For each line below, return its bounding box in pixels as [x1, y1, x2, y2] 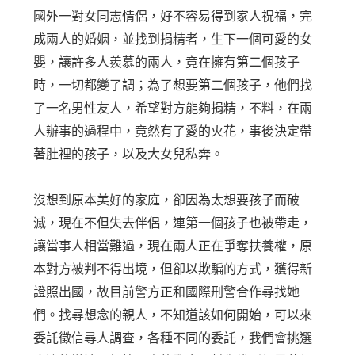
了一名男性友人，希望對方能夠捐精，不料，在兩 [33, 101, 313, 116]
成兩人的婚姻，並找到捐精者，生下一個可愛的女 [33, 32, 313, 47]
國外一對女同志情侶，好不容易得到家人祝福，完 [33, 10, 313, 24]
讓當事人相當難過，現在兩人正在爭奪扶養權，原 [33, 239, 313, 254]
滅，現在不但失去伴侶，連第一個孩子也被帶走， [33, 216, 313, 231]
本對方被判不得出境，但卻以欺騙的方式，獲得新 [33, 262, 313, 277]
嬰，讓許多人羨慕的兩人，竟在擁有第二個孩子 [33, 55, 300, 70]
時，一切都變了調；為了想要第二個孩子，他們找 [33, 78, 313, 93]
